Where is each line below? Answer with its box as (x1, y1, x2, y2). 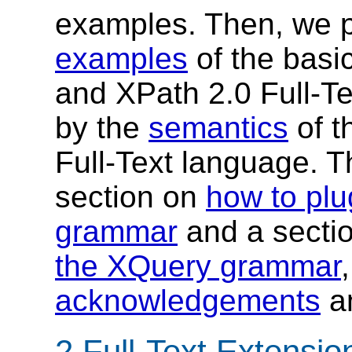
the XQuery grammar (55, 249, 341, 284)
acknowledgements (55, 284, 321, 318)
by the (55, 111, 148, 145)
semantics (148, 111, 288, 145)
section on (55, 180, 206, 214)
